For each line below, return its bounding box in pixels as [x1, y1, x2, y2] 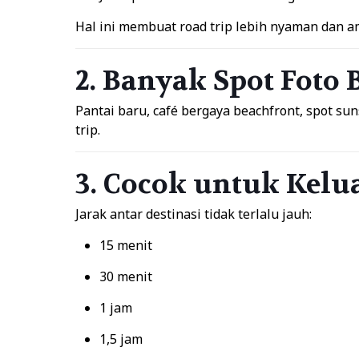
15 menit [99, 236, 152, 254]
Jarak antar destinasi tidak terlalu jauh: [75, 205, 312, 223]
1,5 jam [99, 330, 143, 348]
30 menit [99, 268, 152, 285]
